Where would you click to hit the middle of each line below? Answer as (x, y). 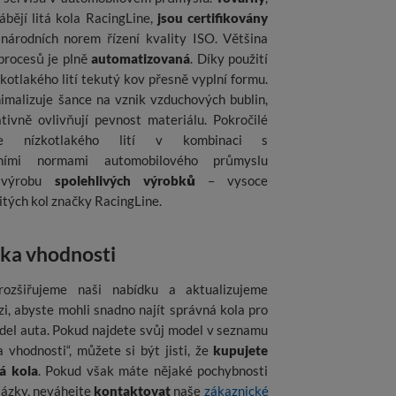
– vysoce (232, 181)
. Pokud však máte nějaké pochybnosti (153, 371)
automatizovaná (141, 59)
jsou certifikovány (213, 18)
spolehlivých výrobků (125, 181)
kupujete (241, 350)
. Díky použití (229, 59)
